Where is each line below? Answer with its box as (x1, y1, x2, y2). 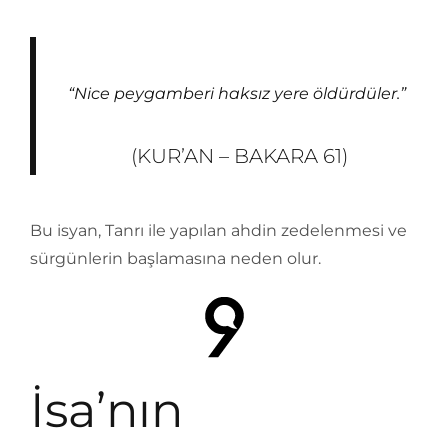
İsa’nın (30, 381, 183, 439)
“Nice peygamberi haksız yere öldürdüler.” (68, 84, 406, 103)
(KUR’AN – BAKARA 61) (130, 144, 348, 168)
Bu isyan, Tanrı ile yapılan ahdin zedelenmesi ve (30, 221, 407, 240)
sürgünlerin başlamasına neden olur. (30, 249, 321, 268)
